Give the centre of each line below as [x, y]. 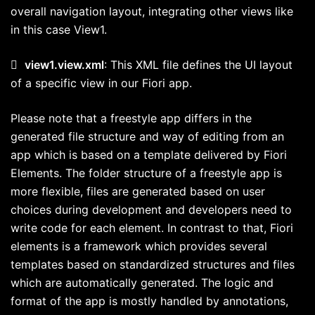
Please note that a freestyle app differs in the [131, 118]
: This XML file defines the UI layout [198, 64]
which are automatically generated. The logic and [142, 282]
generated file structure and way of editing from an [147, 136]
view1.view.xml [64, 64]
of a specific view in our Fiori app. [101, 83]
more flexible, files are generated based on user [138, 191]
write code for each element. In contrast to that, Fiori [152, 227]
